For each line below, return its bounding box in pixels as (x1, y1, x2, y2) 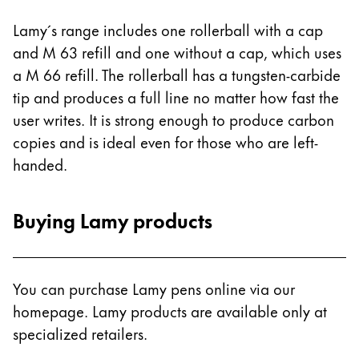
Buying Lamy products (13, 204, 212, 235)
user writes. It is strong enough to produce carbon (13, 107, 334, 131)
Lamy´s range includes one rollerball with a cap (13, 18, 323, 41)
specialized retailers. (13, 321, 147, 345)
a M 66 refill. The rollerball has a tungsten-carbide (13, 63, 341, 86)
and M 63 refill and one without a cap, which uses (13, 40, 341, 63)
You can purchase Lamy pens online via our (13, 276, 295, 300)
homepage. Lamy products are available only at (13, 299, 327, 322)
